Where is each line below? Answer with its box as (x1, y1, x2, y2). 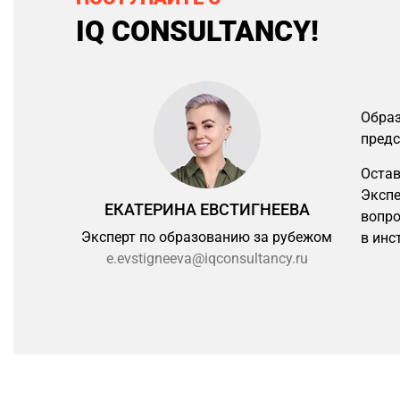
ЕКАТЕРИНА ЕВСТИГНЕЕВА (104, 200, 310, 219)
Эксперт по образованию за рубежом (81, 229, 333, 246)
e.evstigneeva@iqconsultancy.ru (105, 250, 308, 267)
